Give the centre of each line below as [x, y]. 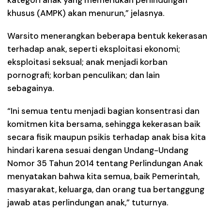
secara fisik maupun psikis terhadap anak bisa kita [107, 137]
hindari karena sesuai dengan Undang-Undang [98, 150]
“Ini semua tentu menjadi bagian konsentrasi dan [103, 111]
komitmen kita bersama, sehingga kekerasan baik [104, 124]
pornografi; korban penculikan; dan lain [84, 75]
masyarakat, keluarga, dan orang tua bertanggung [106, 189]
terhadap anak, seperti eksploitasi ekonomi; [94, 49]
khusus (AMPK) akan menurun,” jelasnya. [86, 13]
